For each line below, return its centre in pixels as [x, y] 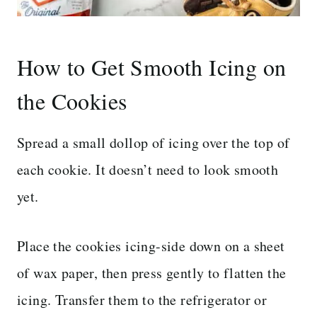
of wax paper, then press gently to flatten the [152, 272]
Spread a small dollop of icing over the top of [154, 142]
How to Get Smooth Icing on [152, 67]
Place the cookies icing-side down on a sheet [151, 246]
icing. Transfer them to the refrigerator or [142, 299]
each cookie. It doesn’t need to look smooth [148, 169]
